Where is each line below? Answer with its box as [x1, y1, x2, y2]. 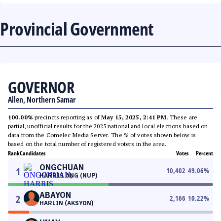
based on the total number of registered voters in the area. [8, 140, 167, 147]
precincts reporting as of [33, 113, 102, 121]
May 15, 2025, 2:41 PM [101, 113, 167, 121]
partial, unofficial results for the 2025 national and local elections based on [8, 122, 208, 130]
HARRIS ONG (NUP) [39, 172, 97, 179]
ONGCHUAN [39, 162, 84, 172]
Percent [196, 149, 213, 157]
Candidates [20, 149, 45, 157]
